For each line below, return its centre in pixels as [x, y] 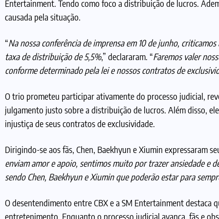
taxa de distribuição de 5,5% [53, 57]
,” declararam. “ [127, 57]
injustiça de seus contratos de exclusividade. [80, 124]
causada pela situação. [43, 17]
